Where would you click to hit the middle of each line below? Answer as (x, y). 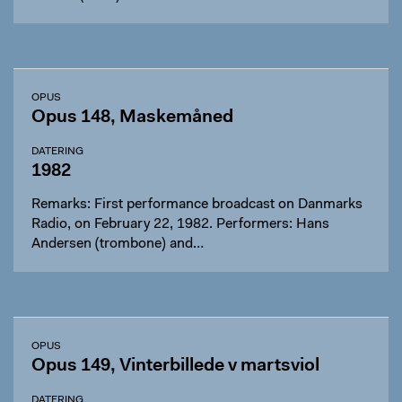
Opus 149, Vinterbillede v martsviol (175, 366)
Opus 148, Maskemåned (132, 118)
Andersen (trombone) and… (118, 244)
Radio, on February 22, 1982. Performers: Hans (124, 224)
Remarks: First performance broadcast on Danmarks (197, 205)
